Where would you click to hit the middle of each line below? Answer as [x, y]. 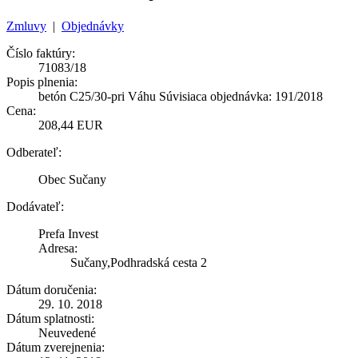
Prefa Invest [68, 233]
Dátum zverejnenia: [56, 347]
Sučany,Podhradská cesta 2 [139, 262]
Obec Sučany [72, 179]
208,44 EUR [71, 125]
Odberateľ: [34, 152]
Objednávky [93, 26]
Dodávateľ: [35, 206]
